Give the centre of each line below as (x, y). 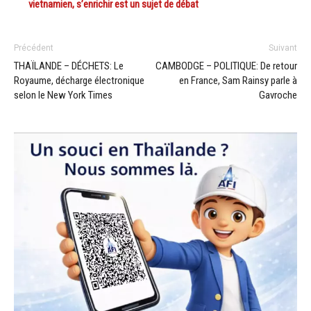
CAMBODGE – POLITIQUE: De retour (226, 66)
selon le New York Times (63, 95)
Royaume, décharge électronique (79, 80)
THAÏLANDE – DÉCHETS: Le (69, 66)
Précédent (34, 48)
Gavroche (278, 95)
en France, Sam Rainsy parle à (238, 80)
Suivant (283, 48)
